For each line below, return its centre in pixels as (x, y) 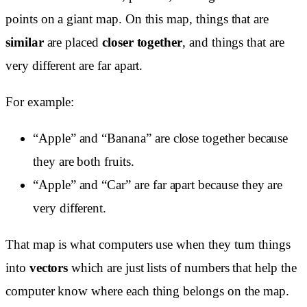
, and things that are (233, 42)
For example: (40, 101)
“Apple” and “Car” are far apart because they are (158, 185)
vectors (49, 268)
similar (25, 42)
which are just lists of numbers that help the (182, 268)
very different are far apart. (74, 65)
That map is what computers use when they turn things (148, 245)
